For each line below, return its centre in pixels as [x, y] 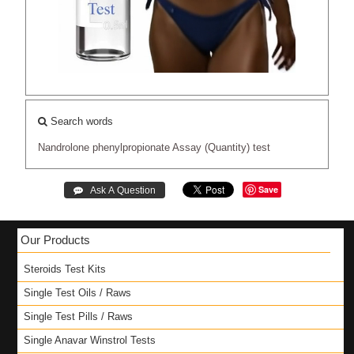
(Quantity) [228, 147]
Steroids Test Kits [64, 269]
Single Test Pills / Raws [78, 316]
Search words [81, 121]
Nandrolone [64, 147]
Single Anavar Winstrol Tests [89, 340]
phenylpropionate [132, 147]
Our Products [55, 239]
